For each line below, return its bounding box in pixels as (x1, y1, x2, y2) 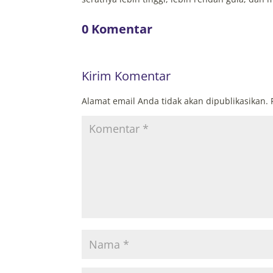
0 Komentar (82, 21, 153, 38)
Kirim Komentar (82, 68, 171, 85)
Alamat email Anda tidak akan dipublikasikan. (82, 95, 269, 107)
